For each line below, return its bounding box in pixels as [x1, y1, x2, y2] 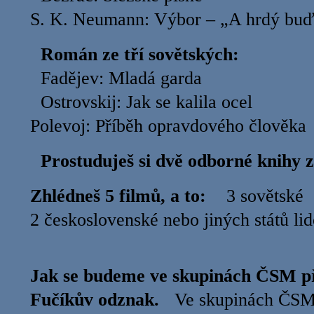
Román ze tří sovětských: [41, 44, 239, 64]
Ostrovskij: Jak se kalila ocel [30, 92, 268, 112]
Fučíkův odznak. [30, 289, 159, 310]
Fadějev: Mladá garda [30, 68, 202, 88]
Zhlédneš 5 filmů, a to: [30, 186, 206, 206]
